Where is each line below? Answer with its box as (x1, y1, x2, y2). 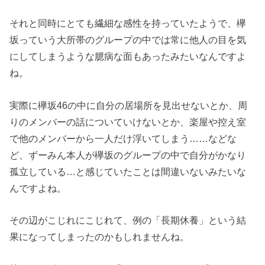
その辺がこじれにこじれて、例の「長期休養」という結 (9, 215, 247, 226)
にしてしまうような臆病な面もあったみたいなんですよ (9, 51, 247, 62)
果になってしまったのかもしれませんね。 (9, 231, 190, 243)
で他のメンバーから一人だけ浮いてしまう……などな (9, 132, 237, 144)
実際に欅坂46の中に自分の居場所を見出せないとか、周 (9, 99, 248, 111)
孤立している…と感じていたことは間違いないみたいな (9, 166, 247, 177)
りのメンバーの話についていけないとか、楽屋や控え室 (9, 116, 247, 127)
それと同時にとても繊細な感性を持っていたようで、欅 (9, 18, 247, 29)
